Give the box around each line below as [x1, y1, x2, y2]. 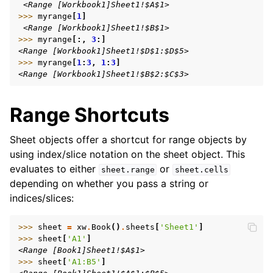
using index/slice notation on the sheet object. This [10, 148, 245, 160]
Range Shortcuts [10, 103, 169, 127]
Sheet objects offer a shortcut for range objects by [10, 133, 247, 146]
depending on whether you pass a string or [10, 177, 208, 190]
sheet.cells [174, 165, 229, 174]
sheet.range [101, 165, 155, 174]
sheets [126, 222, 155, 232]
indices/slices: [10, 192, 74, 204]
